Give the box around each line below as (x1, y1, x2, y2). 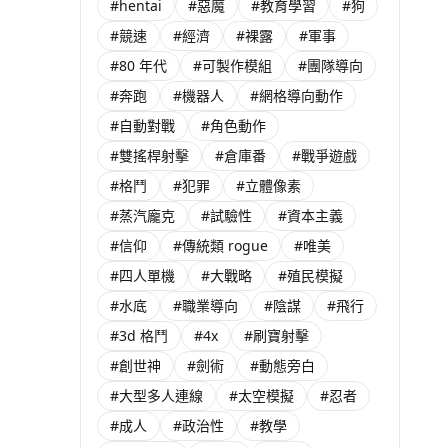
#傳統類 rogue (173, 236, 268, 255)
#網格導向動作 (250, 86, 343, 105)
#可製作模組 (193, 56, 272, 75)
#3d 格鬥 (110, 326, 168, 345)
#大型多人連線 (110, 386, 203, 405)
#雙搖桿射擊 (110, 146, 189, 165)
